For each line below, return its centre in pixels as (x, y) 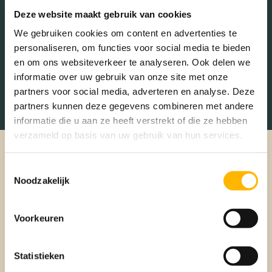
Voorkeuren (39, 218)
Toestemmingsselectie (49, 168)
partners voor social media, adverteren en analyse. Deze (134, 91)
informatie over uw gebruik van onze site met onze (121, 76)
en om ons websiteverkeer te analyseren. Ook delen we (132, 62)
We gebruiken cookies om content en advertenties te (125, 33)
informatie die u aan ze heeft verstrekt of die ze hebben (131, 120)
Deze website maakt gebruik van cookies (103, 14)
